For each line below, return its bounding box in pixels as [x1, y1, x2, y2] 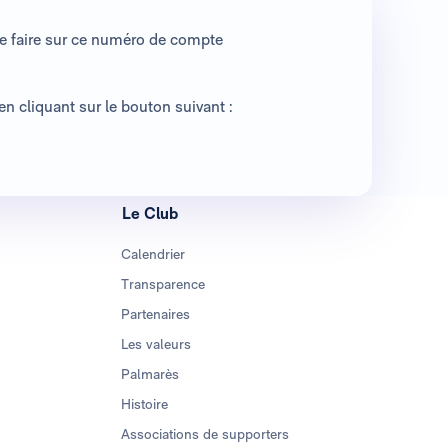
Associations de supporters [120, 425, 289, 442]
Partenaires [120, 305, 190, 322]
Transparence [120, 275, 205, 292]
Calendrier [120, 245, 185, 262]
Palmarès [120, 365, 179, 382]
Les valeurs [120, 335, 191, 352]
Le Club [121, 203, 178, 223]
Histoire [120, 395, 168, 412]
